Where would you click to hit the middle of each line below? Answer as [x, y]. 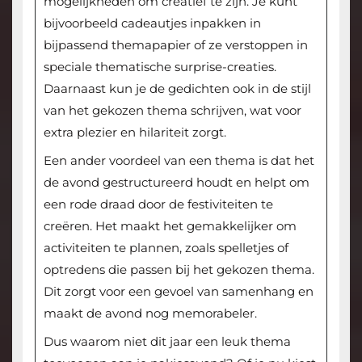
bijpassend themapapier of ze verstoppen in [175, 44]
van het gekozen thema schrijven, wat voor [172, 110]
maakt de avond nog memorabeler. [150, 313]
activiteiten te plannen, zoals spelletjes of [166, 247]
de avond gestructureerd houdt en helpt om [176, 182]
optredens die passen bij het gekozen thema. [179, 269]
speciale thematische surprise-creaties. [160, 66]
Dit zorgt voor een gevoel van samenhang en [178, 291]
